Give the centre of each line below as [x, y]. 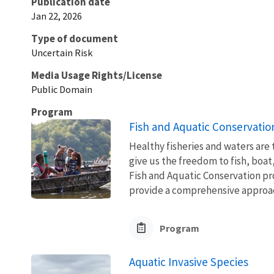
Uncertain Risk [62, 52]
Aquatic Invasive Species [189, 261]
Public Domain [62, 89]
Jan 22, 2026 [57, 16]
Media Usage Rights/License [97, 75]
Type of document [75, 38]
